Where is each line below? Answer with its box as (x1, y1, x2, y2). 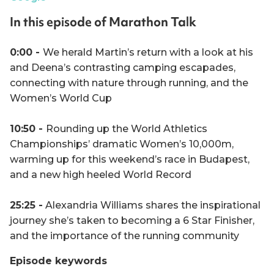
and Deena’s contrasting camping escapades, (10, 61, 235, 73)
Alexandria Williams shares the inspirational (43, 199, 261, 211)
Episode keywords (10, 254, 107, 267)
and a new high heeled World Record (10, 168, 191, 180)
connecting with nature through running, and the (10, 76, 248, 89)
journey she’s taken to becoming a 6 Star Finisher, (10, 214, 254, 226)
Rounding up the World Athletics (46, 122, 207, 135)
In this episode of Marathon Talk (10, 13, 196, 31)
